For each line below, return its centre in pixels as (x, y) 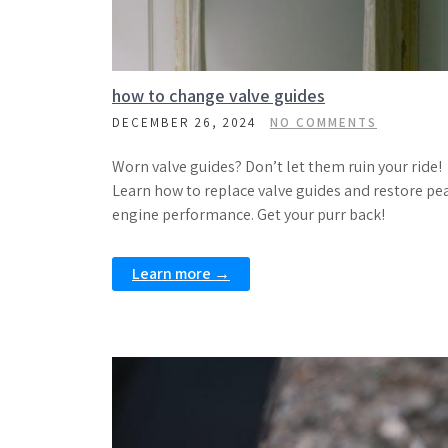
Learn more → (181, 273)
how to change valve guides (218, 95)
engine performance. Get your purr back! (248, 214)
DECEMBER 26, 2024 (184, 122)
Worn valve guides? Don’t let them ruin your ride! (277, 166)
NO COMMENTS (323, 122)
